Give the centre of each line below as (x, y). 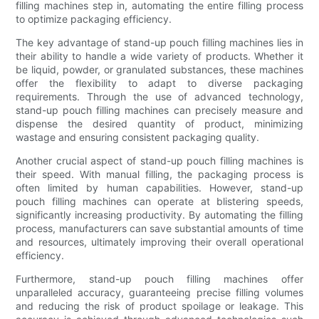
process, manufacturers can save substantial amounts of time (159, 228)
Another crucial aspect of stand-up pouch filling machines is (159, 160)
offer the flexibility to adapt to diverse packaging (159, 83)
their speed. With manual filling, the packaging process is (159, 174)
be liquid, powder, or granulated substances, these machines (159, 69)
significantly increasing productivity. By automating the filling (159, 214)
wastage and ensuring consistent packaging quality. (138, 137)
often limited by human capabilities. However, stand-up (159, 187)
